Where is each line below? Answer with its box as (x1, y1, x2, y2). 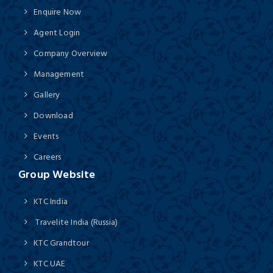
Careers (34, 149, 62, 164)
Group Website (18, 165, 96, 183)
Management (34, 66, 85, 81)
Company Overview (34, 46, 108, 60)
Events (34, 129, 59, 143)
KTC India (34, 194, 68, 208)
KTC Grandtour (34, 235, 89, 250)
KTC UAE (34, 256, 66, 271)
